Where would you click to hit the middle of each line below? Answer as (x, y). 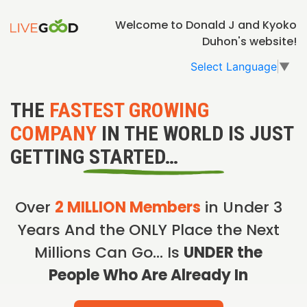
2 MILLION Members (127, 207)
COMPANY (53, 133)
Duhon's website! (249, 41)
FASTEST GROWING (129, 110)
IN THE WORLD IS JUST (195, 133)
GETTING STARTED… (94, 156)
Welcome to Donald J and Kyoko (206, 25)
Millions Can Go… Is (109, 252)
